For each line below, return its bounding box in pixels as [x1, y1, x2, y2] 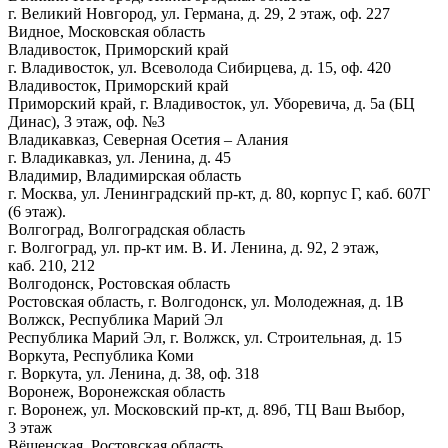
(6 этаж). [8, 202, 66, 220]
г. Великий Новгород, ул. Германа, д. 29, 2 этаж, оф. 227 [8, 4, 390, 22]
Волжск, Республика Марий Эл [8, 310, 223, 328]
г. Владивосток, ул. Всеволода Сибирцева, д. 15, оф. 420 [8, 58, 391, 76]
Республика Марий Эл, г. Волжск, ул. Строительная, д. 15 [8, 328, 402, 346]
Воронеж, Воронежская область [8, 382, 225, 400]
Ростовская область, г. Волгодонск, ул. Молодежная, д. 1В [8, 292, 404, 310]
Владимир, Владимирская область [8, 166, 241, 184]
